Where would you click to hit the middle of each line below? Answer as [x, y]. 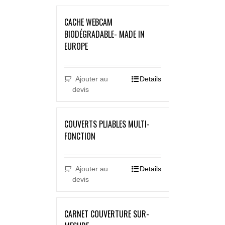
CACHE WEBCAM [88, 22]
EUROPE [76, 46]
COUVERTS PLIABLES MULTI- [107, 124]
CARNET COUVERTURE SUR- [106, 214]
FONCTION [80, 136]
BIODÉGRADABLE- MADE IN [104, 34]
